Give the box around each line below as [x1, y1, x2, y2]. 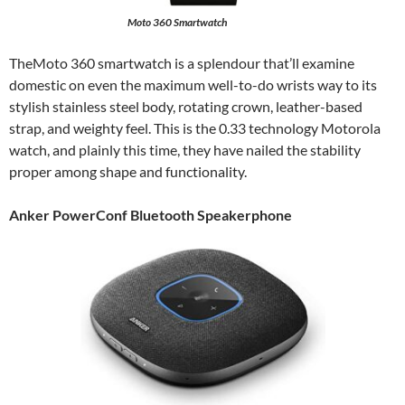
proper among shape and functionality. [9, 163, 247, 180]
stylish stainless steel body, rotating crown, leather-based [9, 98, 363, 115]
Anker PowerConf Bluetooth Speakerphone [9, 206, 295, 223]
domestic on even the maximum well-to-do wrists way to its [9, 76, 377, 93]
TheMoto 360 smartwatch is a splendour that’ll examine [9, 54, 354, 71]
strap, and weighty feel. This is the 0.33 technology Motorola [9, 119, 381, 137]
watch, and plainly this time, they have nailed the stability [9, 141, 361, 158]
